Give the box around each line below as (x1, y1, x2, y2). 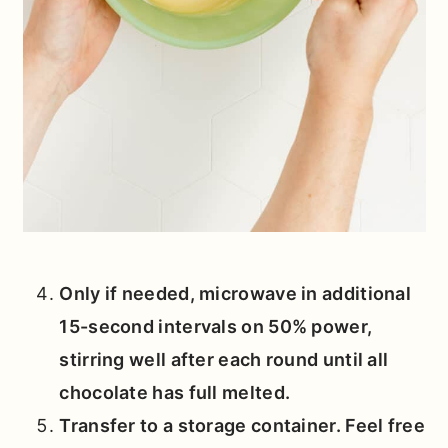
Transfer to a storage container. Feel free (59, 415, 425, 437)
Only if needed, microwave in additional (59, 283, 412, 305)
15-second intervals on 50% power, (59, 316, 373, 338)
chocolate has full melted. (59, 382, 291, 404)
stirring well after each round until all (59, 349, 389, 371)
